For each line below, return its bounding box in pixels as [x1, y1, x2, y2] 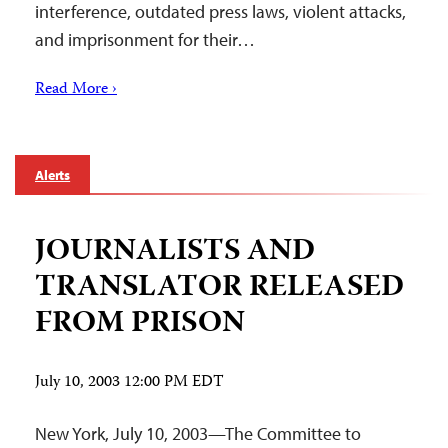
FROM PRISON [35, 299, 245, 349]
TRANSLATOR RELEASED [35, 263, 404, 313]
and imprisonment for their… [35, 27, 255, 51]
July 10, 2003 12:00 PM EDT [35, 369, 224, 396]
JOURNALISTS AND [35, 227, 315, 277]
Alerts [35, 165, 71, 184]
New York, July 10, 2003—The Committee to [35, 421, 361, 445]
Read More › [35, 76, 117, 103]
